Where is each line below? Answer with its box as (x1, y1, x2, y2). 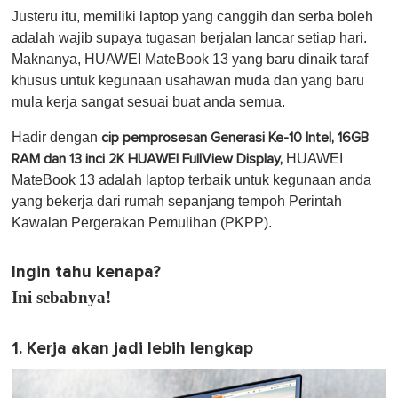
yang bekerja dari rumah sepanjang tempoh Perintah (12, 193, 342, 209)
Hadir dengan (12, 129, 101, 145)
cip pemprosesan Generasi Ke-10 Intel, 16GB (101, 130, 369, 145)
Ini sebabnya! (12, 287, 111, 306)
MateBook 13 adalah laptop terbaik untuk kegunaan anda (12, 171, 371, 187)
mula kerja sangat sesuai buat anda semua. (12, 93, 285, 109)
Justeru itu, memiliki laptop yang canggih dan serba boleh (12, 8, 373, 24)
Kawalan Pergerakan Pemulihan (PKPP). (12, 214, 272, 230)
